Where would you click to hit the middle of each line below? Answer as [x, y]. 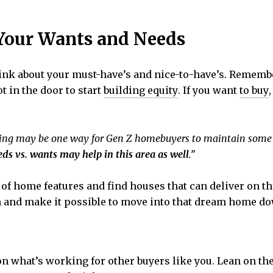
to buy [254, 90]
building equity [141, 90]
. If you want [209, 90]
